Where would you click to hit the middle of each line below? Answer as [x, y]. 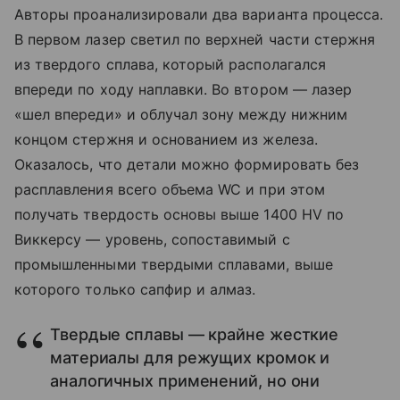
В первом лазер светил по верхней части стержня [195, 39]
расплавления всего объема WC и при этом [170, 189]
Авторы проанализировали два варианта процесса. [199, 14]
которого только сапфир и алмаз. [135, 289]
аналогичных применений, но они [185, 380]
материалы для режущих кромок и [190, 357]
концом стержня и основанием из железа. [166, 139]
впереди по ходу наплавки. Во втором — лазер [183, 89]
